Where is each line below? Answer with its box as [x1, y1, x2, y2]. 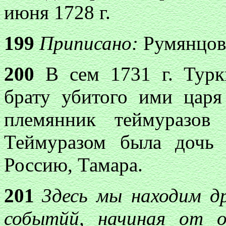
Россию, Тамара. [4, 154, 143, 176]
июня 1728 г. [4, 2, 110, 23]
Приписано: [39, 32, 143, 54]
